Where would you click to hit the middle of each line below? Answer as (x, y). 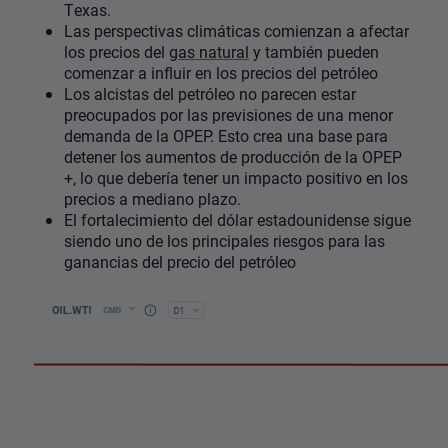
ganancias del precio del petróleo (180, 262)
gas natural (209, 52)
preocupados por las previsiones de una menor (228, 115)
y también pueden (314, 52)
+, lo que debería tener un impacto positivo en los (236, 178)
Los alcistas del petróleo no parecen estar (210, 94)
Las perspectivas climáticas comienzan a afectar (236, 31)
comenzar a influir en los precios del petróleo (221, 73)
